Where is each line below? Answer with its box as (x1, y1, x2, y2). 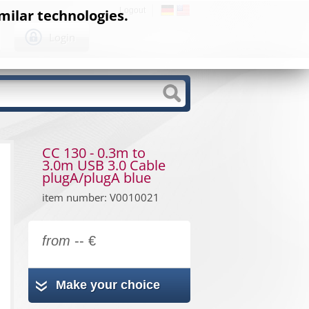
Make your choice (56, 278, 160, 292)
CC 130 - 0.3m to (42, 143, 146, 162)
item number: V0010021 (42, 190, 159, 204)
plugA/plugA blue (42, 168, 151, 187)
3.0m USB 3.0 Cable (42, 156, 166, 175)
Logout (119, 6, 146, 15)
